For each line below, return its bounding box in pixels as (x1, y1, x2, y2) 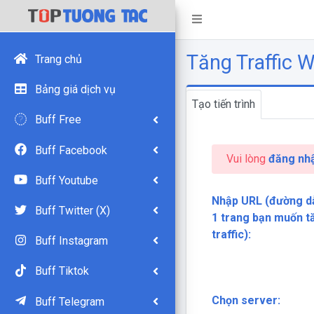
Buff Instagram (34, 234, 108, 248)
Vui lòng (226, 152, 268, 165)
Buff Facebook (34, 143, 107, 157)
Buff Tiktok (34, 264, 89, 278)
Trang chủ (34, 53, 82, 66)
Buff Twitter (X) (34, 203, 110, 217)
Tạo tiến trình (191, 97, 255, 111)
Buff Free (34, 113, 81, 127)
